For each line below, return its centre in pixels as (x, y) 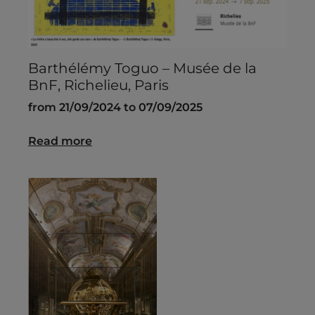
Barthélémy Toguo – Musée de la (142, 69)
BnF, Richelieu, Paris (98, 85)
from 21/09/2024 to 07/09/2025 (115, 108)
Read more (60, 141)
